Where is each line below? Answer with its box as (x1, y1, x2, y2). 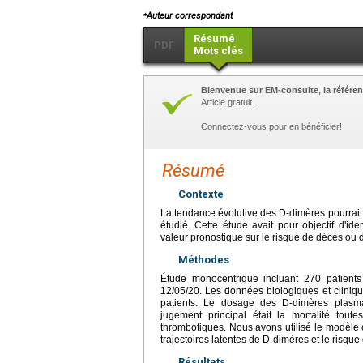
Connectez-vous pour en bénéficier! (201, 121, 342, 131)
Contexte (178, 187, 224, 200)
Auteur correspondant (147, 10, 233, 21)
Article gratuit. (201, 96, 254, 107)
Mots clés (194, 44, 243, 57)
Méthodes (178, 253, 229, 266)
